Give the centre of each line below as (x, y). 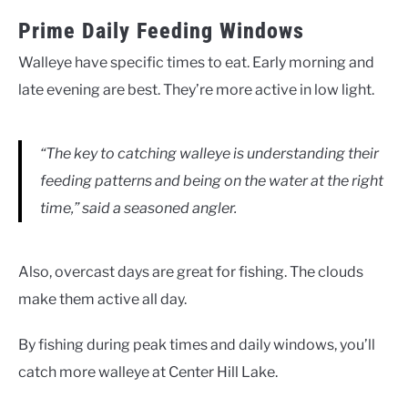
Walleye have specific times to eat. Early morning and (196, 62)
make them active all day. (102, 299)
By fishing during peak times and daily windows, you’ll (197, 344)
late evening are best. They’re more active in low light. (196, 89)
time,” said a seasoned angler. (138, 208)
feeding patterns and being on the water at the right (212, 180)
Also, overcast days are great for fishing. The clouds (191, 271)
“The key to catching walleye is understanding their (209, 153)
